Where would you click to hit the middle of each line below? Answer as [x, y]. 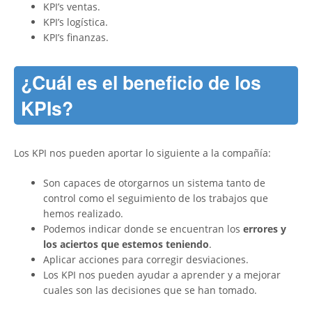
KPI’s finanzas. [76, 38]
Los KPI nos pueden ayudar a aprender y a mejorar [162, 275]
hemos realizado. [83, 214]
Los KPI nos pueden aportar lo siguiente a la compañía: [142, 153]
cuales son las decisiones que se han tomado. [150, 290]
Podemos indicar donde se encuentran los [142, 229]
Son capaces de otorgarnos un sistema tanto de [154, 183]
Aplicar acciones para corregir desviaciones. [146, 260]
